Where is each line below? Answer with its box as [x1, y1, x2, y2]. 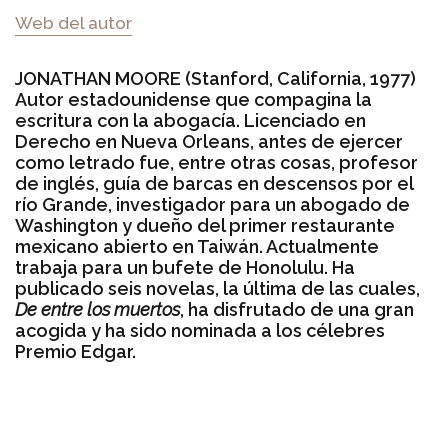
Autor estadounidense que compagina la [15, 89, 372, 110]
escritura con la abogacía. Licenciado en [15, 110, 366, 131]
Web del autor [15, 13, 132, 33]
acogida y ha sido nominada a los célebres [15, 320, 385, 341]
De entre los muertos [15, 299, 180, 320]
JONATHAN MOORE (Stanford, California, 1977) [15, 68, 416, 89]
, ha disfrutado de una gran [180, 299, 414, 320]
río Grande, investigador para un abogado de [15, 194, 410, 215]
